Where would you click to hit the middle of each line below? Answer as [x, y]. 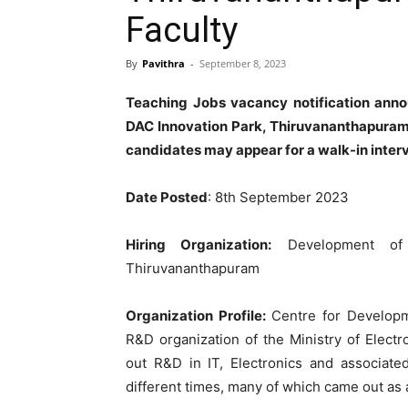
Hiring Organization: [199, 245]
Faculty [182, 30]
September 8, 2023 [243, 63]
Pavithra [163, 63]
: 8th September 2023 [278, 197]
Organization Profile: [196, 316]
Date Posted [167, 197]
